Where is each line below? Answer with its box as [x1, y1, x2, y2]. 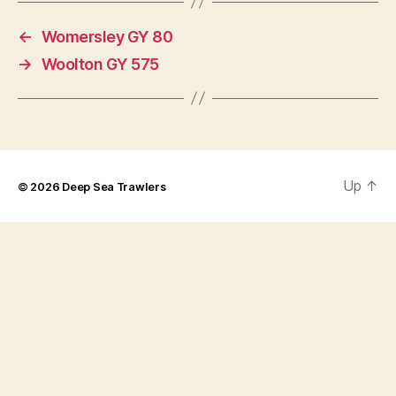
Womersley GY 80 [41, 27, 173, 46]
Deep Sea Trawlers [62, 179, 166, 194]
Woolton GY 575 [41, 54, 159, 73]
